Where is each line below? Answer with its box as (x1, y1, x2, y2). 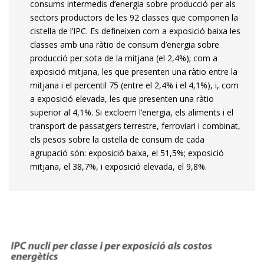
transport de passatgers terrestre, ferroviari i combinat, (30, 120, 240, 131)
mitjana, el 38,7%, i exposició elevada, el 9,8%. (30, 160, 207, 172)
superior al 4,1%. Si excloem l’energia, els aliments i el (30, 106, 233, 118)
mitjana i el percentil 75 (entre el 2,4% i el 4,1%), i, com (30, 79, 239, 91)
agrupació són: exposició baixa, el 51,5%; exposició (30, 147, 224, 159)
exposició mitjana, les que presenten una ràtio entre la (30, 65, 237, 77)
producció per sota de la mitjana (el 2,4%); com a (30, 52, 217, 64)
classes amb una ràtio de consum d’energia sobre (30, 38, 219, 50)
